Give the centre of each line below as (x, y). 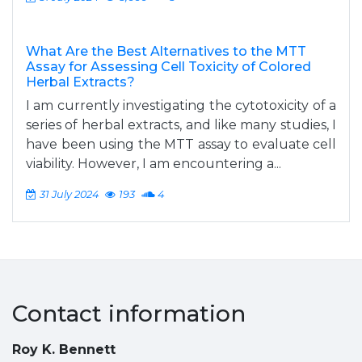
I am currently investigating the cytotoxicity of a (181, 105)
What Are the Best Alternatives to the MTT (166, 51)
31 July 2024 (69, 194)
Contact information (129, 314)
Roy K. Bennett (64, 349)
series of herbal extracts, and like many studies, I (181, 125)
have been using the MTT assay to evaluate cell (181, 144)
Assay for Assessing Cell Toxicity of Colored (168, 67)
